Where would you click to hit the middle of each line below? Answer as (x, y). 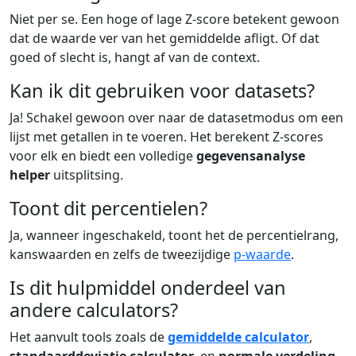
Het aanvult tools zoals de (89, 337)
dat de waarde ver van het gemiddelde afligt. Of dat (164, 38)
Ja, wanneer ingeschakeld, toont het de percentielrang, (174, 235)
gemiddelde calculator (238, 337)
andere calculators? (94, 310)
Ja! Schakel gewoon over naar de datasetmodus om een (176, 117)
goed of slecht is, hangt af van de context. (135, 57)
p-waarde (262, 254)
